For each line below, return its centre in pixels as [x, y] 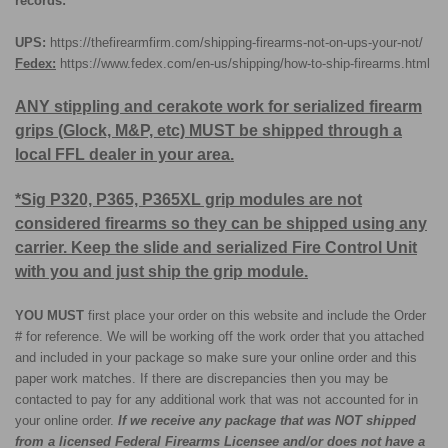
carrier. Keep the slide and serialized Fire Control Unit [216, 247]
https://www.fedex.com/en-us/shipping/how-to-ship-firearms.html [245, 63]
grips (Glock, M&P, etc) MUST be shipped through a [208, 130]
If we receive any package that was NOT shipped [267, 420]
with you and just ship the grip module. [161, 271]
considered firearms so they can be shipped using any [221, 223]
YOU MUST [51, 315]
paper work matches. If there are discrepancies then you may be [201, 378]
